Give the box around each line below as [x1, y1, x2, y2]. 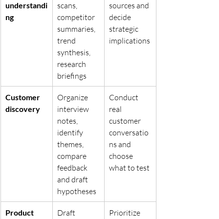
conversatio [109, 127, 149, 137]
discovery [5, 104, 40, 113]
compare [57, 151, 88, 161]
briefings [57, 70, 87, 81]
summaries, [57, 23, 97, 34]
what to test [109, 162, 150, 173]
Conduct [109, 92, 140, 102]
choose [109, 151, 134, 161]
